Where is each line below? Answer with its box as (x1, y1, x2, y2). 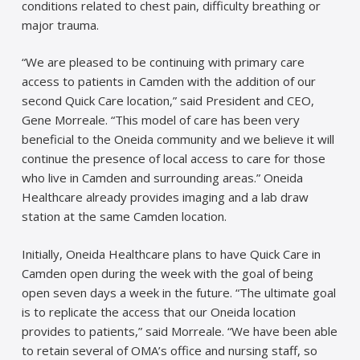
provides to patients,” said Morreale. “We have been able (21, 322, 337, 339)
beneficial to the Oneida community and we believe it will (21, 131, 334, 148)
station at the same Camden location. (21, 208, 227, 225)
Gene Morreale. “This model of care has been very (21, 112, 300, 129)
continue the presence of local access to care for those (21, 150, 325, 167)
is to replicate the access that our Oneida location (21, 303, 296, 320)
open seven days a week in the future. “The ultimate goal (21, 284, 336, 301)
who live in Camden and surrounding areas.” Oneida (21, 170, 303, 186)
